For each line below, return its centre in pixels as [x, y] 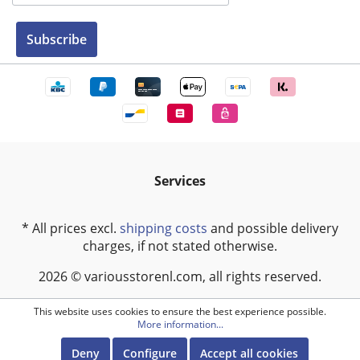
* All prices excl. [71, 228]
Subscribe [57, 39]
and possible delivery [273, 228]
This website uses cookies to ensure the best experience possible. [180, 311]
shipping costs [164, 228]
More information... [180, 324]
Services [180, 180]
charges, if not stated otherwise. [180, 245]
